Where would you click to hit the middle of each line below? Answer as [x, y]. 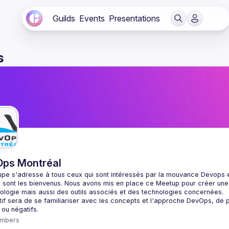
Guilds [64, 18]
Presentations [134, 18]
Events [92, 18]
